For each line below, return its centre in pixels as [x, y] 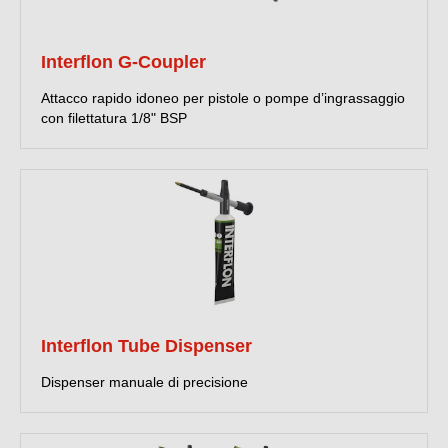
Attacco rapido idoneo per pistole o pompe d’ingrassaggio [223, 98]
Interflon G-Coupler [123, 62]
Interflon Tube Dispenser [146, 346]
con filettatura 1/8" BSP [114, 118]
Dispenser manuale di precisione [144, 382]
